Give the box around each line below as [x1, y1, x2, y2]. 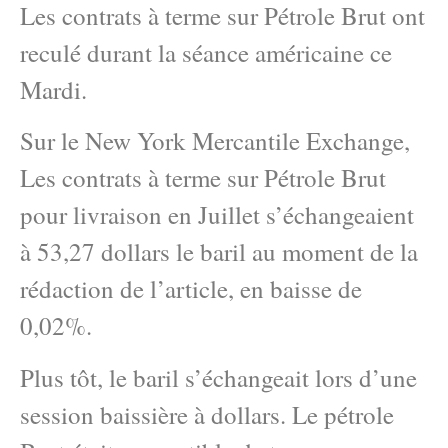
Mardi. [20, 73, 87, 106]
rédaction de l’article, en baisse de [20, 272, 362, 306]
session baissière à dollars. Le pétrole [20, 397, 394, 431]
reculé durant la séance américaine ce [20, 36, 392, 69]
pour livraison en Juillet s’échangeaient [20, 198, 414, 232]
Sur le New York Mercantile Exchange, [20, 124, 410, 158]
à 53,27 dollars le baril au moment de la [20, 235, 418, 269]
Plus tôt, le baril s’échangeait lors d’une [20, 360, 417, 394]
